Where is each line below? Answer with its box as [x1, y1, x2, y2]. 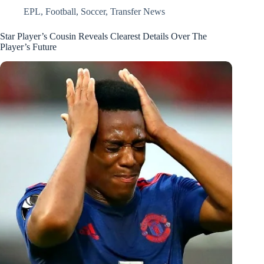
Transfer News [110, 6, 165, 17]
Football [45, 6, 76, 17]
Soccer [81, 6, 105, 17]
